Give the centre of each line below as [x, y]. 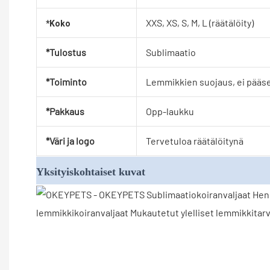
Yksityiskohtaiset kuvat [91, 172]
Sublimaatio [171, 52]
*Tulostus [66, 52]
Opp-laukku [170, 111]
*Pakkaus [65, 111]
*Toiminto [66, 82]
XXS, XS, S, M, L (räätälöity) [199, 23]
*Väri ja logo [70, 141]
